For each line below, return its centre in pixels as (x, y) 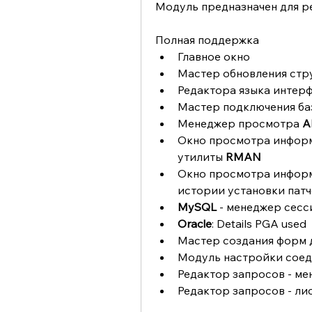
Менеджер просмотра (240, 123)
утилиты (202, 157)
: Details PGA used (259, 224)
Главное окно (214, 56)
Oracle (195, 224)
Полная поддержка (207, 40)
